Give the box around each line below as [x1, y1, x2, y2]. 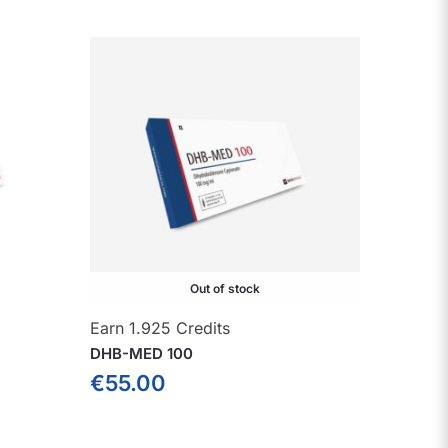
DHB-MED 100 [89, 344, 193, 364]
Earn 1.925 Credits [89, 318, 230, 339]
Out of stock [189, 281, 260, 297]
